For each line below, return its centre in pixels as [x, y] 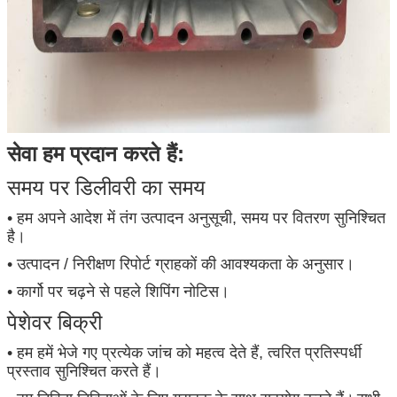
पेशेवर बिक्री [54, 322]
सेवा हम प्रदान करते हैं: [96, 153]
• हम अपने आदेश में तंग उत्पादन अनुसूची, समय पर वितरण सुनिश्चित [196, 218]
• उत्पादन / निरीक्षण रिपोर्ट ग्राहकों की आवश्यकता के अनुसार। [181, 264]
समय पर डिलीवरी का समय [106, 187]
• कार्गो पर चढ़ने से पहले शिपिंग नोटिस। [118, 291]
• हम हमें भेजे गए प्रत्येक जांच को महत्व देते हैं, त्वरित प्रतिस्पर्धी [184, 352]
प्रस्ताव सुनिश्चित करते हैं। [84, 371]
